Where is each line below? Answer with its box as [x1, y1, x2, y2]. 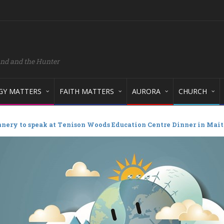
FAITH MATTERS [59, 86, 114, 96]
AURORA [132, 86, 160, 96]
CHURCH [178, 86, 207, 96]
